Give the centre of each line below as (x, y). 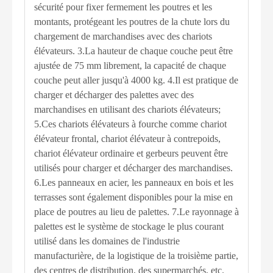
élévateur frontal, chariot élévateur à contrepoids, (127, 138)
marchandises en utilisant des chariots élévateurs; (127, 109)
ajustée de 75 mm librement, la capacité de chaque (130, 65)
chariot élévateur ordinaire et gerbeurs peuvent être (131, 153)
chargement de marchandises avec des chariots (123, 36)
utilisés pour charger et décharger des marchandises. (133, 168)
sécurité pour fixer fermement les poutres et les (123, 7)
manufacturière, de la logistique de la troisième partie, (136, 255)
